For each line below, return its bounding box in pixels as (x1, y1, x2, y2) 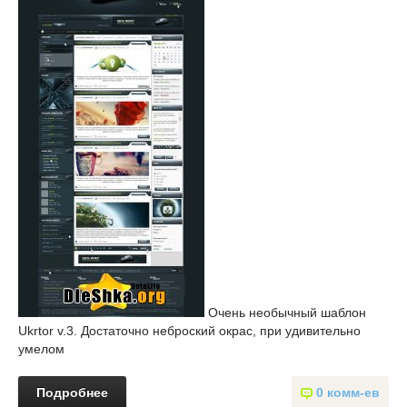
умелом (18, 342, 65, 356)
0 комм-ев (316, 385, 380, 400)
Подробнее (36, 385, 108, 400)
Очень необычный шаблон (204, 305, 366, 320)
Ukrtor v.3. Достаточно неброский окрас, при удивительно (18, 323, 361, 338)
